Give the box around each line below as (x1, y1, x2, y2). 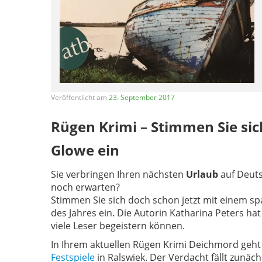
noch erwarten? (51, 181, 120, 194)
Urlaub (186, 168, 218, 181)
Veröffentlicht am (51, 92, 109, 103)
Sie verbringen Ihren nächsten (51, 168, 186, 181)
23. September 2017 (109, 92, 175, 103)
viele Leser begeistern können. (51, 219, 185, 233)
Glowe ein (51, 140, 119, 160)
